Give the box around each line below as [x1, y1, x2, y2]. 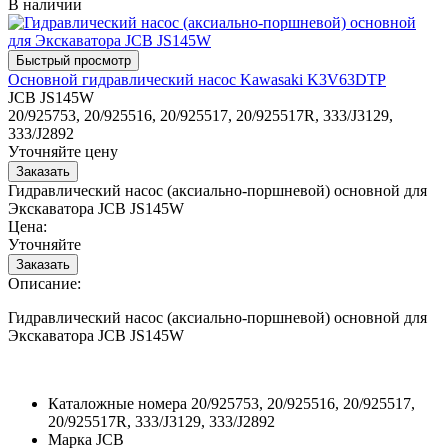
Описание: [8, 274, 81, 292]
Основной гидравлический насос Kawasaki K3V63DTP [8, 70, 386, 88]
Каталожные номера [48, 394, 187, 412]
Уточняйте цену [8, 142, 118, 160]
